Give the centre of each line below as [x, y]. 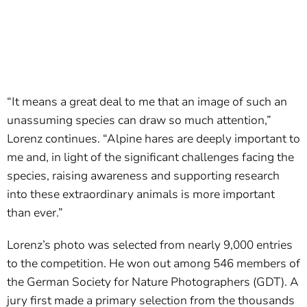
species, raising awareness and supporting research [143, 176]
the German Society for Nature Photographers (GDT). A [153, 282]
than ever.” [35, 213]
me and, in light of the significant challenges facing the [150, 158]
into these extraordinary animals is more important [141, 195]
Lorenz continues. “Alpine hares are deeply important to [153, 139]
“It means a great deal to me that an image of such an [147, 102]
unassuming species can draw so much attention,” [139, 121]
